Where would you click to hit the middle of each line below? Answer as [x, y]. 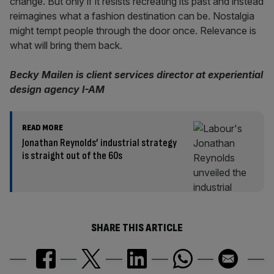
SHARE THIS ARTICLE [137, 228]
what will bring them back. [66, 45]
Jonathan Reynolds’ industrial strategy [99, 143]
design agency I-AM [57, 89]
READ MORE [43, 128]
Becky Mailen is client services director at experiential [136, 75]
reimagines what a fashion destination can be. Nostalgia [132, 16]
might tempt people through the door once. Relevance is [133, 31]
